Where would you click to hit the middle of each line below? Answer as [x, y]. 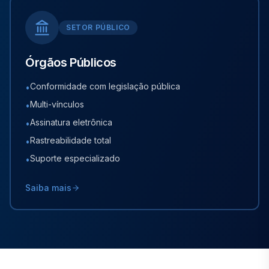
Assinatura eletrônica [71, 122]
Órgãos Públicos [71, 62]
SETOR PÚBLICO [98, 27]
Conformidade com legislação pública [105, 86]
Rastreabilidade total [71, 140]
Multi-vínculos [57, 104]
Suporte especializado [75, 158]
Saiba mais [48, 188]
